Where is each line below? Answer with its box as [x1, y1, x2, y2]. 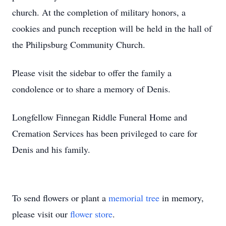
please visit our [12, 208, 70, 220]
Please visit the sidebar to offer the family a [12, 67, 172, 79]
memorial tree [108, 192, 159, 204]
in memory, [159, 192, 204, 204]
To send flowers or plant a [12, 192, 108, 204]
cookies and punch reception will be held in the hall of [12, 22, 212, 34]
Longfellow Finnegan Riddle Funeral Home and [12, 111, 187, 123]
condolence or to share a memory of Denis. [12, 83, 171, 95]
